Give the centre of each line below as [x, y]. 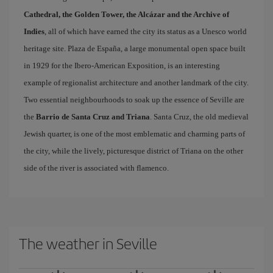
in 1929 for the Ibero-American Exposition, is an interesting [122, 66]
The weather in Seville [88, 243]
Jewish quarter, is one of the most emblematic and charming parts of [134, 134]
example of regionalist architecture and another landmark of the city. [136, 83]
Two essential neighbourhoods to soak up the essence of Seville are [134, 100]
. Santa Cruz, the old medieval [199, 117]
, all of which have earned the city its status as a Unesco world [146, 31]
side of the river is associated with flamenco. [96, 168]
